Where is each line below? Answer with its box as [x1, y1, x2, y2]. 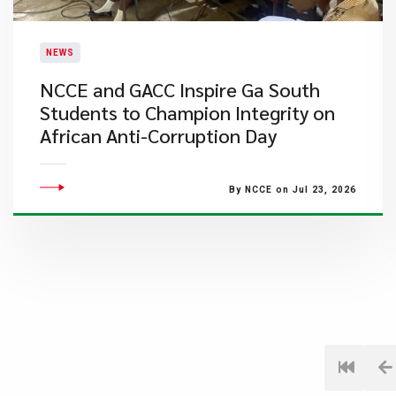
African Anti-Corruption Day [40, 123, 277, 148]
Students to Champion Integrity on [40, 100, 335, 125]
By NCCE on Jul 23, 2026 [228, 185, 356, 194]
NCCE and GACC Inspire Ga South [40, 77, 320, 102]
